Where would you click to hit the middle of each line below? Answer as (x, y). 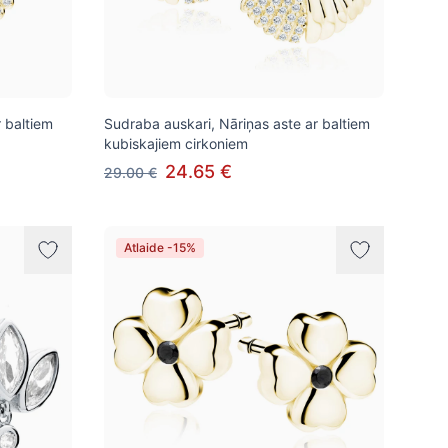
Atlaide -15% (160, 247)
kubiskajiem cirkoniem (176, 143)
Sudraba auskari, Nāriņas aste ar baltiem (237, 123)
